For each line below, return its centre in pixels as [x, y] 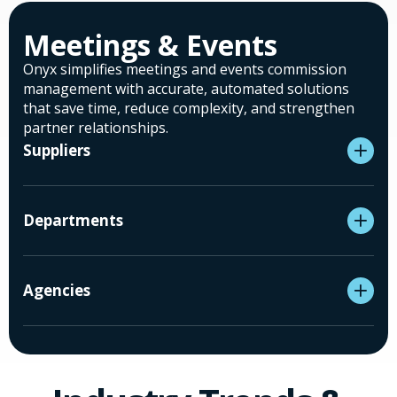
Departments [73, 221]
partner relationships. [96, 128]
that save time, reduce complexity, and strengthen [189, 109]
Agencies [57, 291]
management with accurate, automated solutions [186, 89]
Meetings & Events [150, 45]
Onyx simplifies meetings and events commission [185, 70]
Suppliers [57, 151]
